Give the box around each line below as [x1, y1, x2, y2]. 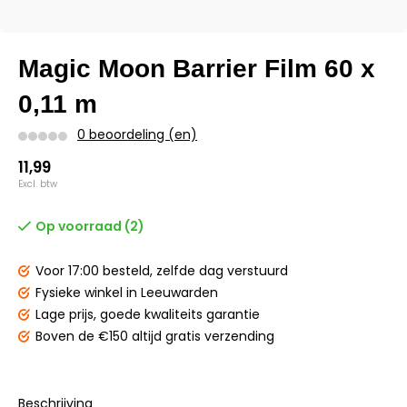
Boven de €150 [35, 327, 132, 345]
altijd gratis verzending [132, 327, 274, 345]
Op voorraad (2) [35, 217, 144, 235]
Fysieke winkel [35, 283, 126, 302]
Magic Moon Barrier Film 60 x [18, 55, 375, 83]
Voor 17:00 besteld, [35, 262, 156, 280]
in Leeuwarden [126, 283, 218, 302]
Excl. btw [18, 177, 57, 191]
